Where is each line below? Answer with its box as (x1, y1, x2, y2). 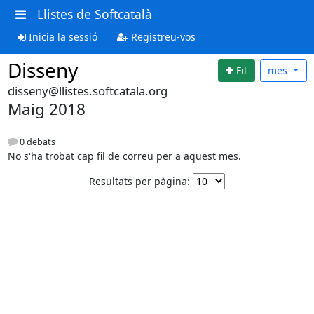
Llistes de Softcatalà (36, 6, 152, 22)
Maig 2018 (7, 98, 86, 120)
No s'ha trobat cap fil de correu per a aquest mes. (7, 149, 241, 163)
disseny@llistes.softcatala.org (7, 83, 168, 99)
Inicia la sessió (25, 29, 97, 43)
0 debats (17, 136, 55, 149)
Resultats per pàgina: (89, 175, 190, 189)
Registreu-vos (128, 29, 196, 43)
